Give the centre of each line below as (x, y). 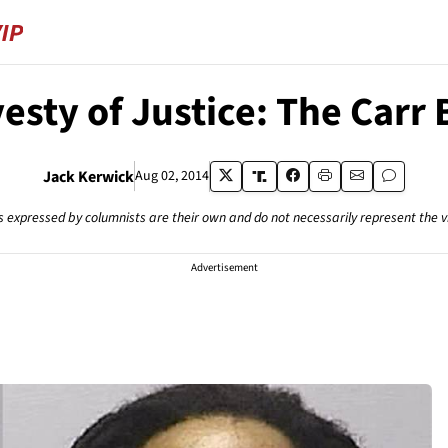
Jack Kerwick (89, 176)
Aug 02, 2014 (172, 176)
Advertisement (224, 267)
